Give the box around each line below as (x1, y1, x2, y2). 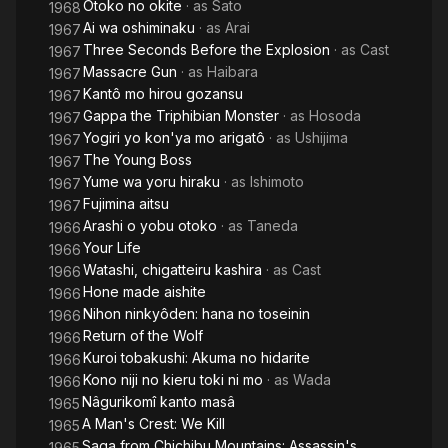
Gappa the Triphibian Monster (83, 107, 279, 124)
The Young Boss (83, 151, 192, 168)
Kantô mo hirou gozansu (83, 85, 243, 102)
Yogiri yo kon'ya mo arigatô (83, 129, 265, 146)
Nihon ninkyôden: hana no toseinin (83, 305, 310, 322)
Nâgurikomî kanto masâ (82, 393, 235, 410)
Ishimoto (250, 173, 304, 190)
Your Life (83, 239, 141, 256)
